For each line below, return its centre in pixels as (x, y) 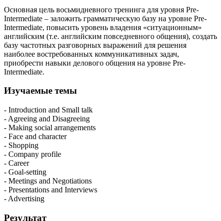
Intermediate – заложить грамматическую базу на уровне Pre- (105, 18)
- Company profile (33, 154)
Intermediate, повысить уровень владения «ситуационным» (103, 27)
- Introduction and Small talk (48, 110)
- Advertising (24, 198)
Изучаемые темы (40, 91)
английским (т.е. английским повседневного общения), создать (110, 36)
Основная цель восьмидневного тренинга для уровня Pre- (101, 9)
